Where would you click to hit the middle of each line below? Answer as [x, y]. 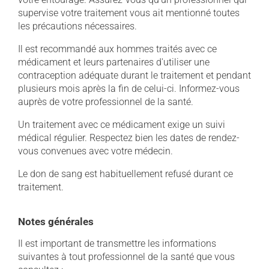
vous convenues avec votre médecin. [95, 151]
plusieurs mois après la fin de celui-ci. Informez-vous [129, 89]
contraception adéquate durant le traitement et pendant [134, 75]
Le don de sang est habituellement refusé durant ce [125, 174]
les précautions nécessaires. [77, 26]
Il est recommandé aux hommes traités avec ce [117, 49]
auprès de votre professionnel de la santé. [106, 102]
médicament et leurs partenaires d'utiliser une [114, 62]
